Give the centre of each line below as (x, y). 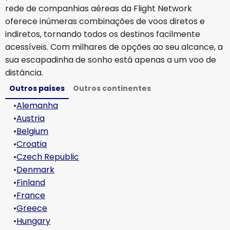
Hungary (33, 221)
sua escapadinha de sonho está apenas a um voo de (111, 60)
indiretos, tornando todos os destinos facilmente (103, 34)
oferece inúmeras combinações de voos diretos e (105, 21)
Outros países (37, 88)
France (31, 195)
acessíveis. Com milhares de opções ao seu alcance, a (114, 47)
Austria (31, 118)
